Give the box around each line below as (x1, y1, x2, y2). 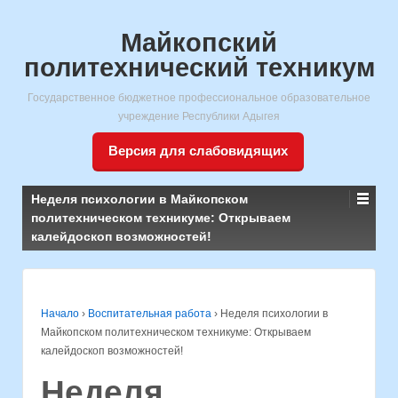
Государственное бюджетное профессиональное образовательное (28, 92, 370, 104)
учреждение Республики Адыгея (118, 110, 280, 123)
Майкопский (121, 28, 277, 57)
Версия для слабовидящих (107, 143, 288, 158)
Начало (41, 307, 79, 320)
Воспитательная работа (88, 307, 211, 320)
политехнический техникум (23, 53, 375, 82)
